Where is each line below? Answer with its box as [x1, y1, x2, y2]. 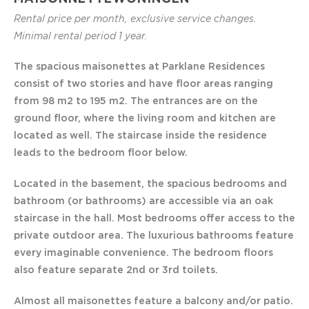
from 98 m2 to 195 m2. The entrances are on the [14, 97, 258, 107]
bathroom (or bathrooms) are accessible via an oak [14, 197, 273, 207]
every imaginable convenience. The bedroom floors [14, 248, 273, 259]
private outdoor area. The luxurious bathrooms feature [14, 231, 294, 241]
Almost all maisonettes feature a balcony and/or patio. [14, 297, 293, 307]
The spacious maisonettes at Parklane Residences [14, 62, 265, 72]
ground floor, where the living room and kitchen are [14, 114, 276, 124]
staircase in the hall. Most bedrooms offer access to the [14, 214, 295, 224]
